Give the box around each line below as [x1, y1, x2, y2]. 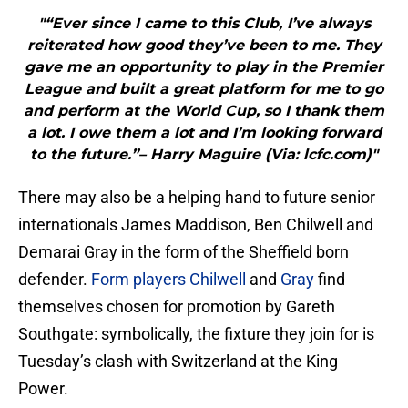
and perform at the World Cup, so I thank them [24, 102, 384, 120]
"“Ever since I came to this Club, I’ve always [37, 15, 371, 33]
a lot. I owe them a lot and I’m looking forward [26, 124, 382, 142]
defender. [18, 270, 91, 290]
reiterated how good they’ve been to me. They [26, 36, 382, 55]
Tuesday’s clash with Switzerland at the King [18, 352, 338, 372]
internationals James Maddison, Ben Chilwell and [18, 215, 373, 235]
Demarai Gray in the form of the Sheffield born [18, 242, 349, 262]
